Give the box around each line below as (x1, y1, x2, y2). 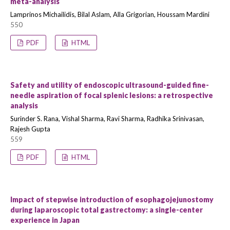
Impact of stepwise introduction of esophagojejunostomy (10, 195, 214, 204)
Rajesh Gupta (10, 125, 50, 133)
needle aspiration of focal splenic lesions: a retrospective (10, 91, 213, 100)
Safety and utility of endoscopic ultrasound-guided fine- (10, 81, 209, 89)
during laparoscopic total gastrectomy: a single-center (10, 205, 203, 214)
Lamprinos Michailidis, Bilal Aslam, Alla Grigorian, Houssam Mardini (10, 10, 209, 18)
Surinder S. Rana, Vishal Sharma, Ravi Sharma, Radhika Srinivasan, (10, 114, 204, 123)
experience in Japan (10, 216, 80, 224)
